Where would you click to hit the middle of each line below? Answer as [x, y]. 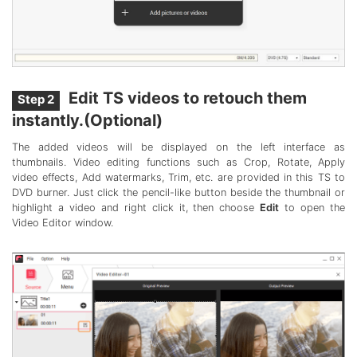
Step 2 [36, 100]
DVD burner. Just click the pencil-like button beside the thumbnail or [178, 193]
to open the [312, 208]
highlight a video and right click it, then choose [136, 208]
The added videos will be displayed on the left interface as [178, 147]
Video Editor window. [63, 223]
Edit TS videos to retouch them [186, 98]
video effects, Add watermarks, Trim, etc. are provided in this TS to [178, 178]
